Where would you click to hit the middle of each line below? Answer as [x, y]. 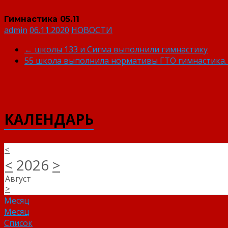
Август [18, 178]
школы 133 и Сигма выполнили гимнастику [120, 49]
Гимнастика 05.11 [42, 19]
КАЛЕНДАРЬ [49, 119]
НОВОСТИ [92, 30]
